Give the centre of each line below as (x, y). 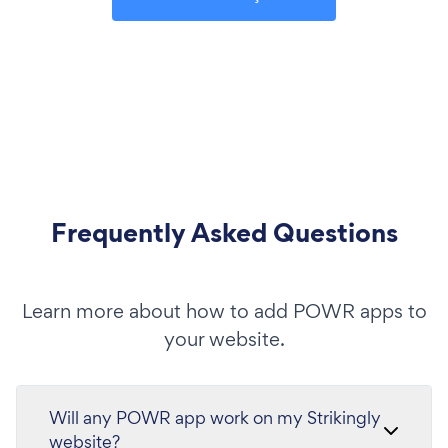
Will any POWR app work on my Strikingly (215, 417)
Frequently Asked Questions (224, 232)
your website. (224, 338)
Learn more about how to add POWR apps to (224, 310)
